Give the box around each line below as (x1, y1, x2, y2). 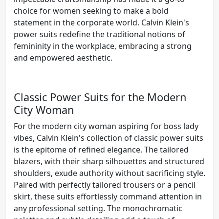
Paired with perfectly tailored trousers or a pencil (14, 179, 196, 190)
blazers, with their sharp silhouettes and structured (14, 155, 204, 167)
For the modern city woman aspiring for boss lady (14, 120, 198, 131)
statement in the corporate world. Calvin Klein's (14, 17, 189, 28)
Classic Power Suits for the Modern (14, 89, 186, 104)
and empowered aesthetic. (14, 52, 112, 63)
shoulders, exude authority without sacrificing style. (14, 167, 205, 178)
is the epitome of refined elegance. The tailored (14, 144, 189, 155)
